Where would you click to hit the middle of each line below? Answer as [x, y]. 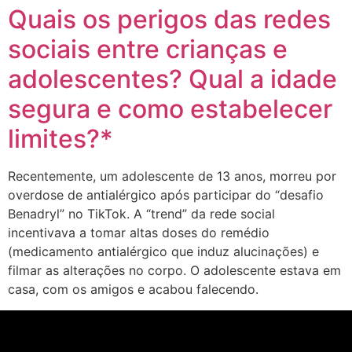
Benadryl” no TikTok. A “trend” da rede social [141, 214]
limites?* [60, 139]
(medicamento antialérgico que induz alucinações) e [163, 252]
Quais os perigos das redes [169, 20]
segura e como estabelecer [170, 109]
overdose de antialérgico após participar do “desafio [166, 195]
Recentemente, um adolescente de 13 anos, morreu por [172, 176]
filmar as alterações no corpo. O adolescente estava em [174, 271]
